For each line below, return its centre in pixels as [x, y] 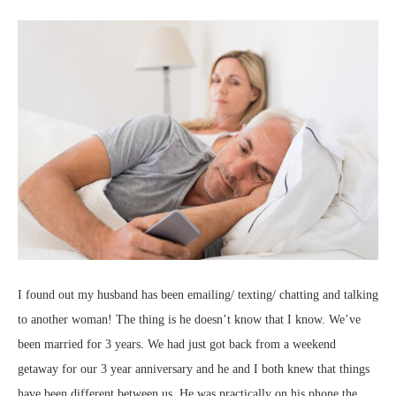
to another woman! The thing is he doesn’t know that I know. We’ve [189, 319]
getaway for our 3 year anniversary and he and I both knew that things [194, 369]
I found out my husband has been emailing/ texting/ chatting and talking [198, 294]
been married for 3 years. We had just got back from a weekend [177, 344]
